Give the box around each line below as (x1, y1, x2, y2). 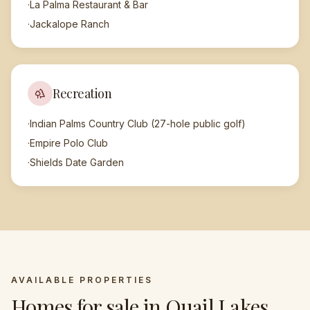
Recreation (53, 85, 112, 102)
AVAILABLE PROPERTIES (11, 275, 153, 285)
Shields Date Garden (30, 156, 124, 168)
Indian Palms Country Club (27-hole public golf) (30, 118, 246, 129)
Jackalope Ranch (30, 18, 109, 30)
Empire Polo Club (30, 137, 108, 149)
